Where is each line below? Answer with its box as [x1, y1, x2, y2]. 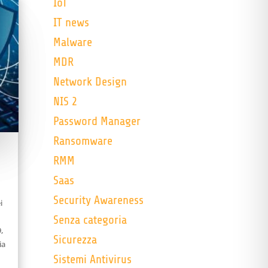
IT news [53, 16, 90, 30]
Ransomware [53, 134, 113, 148]
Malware [53, 35, 93, 50]
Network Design [53, 75, 127, 89]
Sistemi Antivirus [53, 252, 132, 267]
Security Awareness [53, 193, 144, 208]
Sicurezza [53, 233, 98, 247]
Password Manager [53, 114, 141, 129]
